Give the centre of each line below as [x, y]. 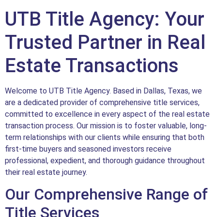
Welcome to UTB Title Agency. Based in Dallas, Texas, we [103, 91]
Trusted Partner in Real [105, 42]
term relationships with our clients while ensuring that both [105, 137]
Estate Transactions [92, 65]
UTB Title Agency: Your [105, 19]
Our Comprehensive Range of [106, 194]
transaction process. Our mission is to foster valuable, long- [106, 125]
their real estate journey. [46, 172]
